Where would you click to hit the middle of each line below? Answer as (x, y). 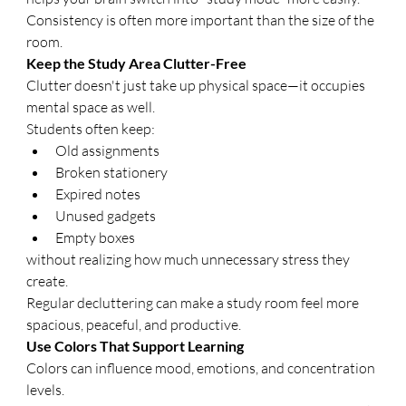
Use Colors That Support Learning (135, 346)
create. (48, 281)
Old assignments (108, 150)
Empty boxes (96, 237)
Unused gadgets (106, 216)
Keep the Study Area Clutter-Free (137, 63)
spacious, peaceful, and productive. (134, 324)
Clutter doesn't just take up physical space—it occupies (198, 85)
